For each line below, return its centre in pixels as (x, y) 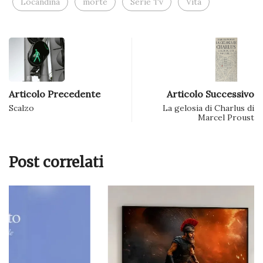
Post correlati (56, 163)
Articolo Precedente (55, 94)
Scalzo (21, 108)
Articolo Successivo (210, 94)
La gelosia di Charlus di (208, 108)
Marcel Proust (226, 118)
